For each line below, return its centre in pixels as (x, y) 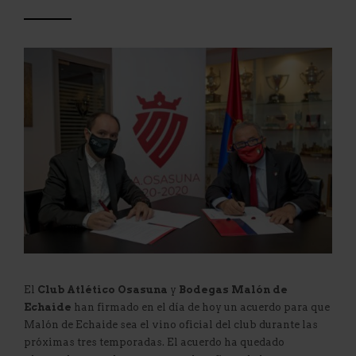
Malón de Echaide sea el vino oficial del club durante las (171, 324)
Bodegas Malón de (233, 289)
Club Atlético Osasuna (103, 289)
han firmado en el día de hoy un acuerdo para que (201, 307)
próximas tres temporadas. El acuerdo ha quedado (154, 342)
